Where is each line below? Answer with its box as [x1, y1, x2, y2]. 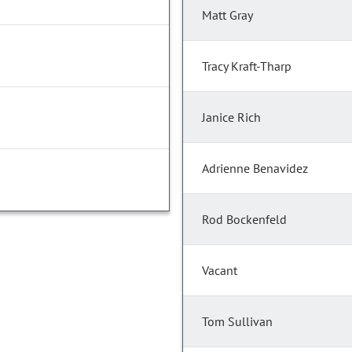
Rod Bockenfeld [202, 211, 287, 228]
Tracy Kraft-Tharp [202, 58, 291, 75]
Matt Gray [202, 7, 253, 24]
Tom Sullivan [202, 313, 273, 330]
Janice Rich [202, 109, 261, 126]
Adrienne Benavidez [202, 160, 308, 177]
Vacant [202, 262, 237, 279]
